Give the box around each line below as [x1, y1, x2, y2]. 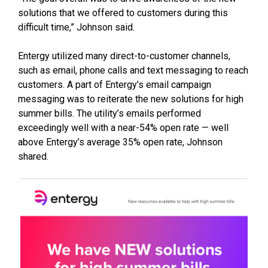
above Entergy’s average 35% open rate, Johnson [18, 136, 223, 148]
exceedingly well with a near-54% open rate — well [18, 122, 229, 134]
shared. [18, 151, 48, 163]
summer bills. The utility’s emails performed [18, 108, 201, 120]
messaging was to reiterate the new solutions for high [18, 93, 243, 105]
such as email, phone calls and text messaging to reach [18, 65, 248, 77]
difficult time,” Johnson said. [18, 22, 135, 33]
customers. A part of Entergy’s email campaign [18, 79, 211, 91]
